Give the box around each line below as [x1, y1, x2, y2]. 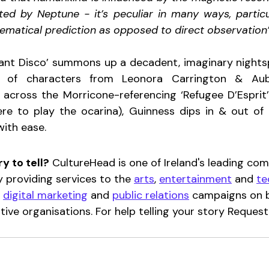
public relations [112, 187, 189, 202]
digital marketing [3, 187, 88, 202]
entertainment [159, 171, 232, 186]
